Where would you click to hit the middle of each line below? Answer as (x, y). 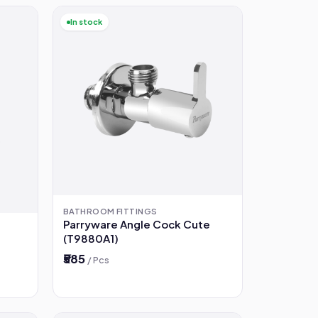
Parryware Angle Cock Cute (137, 224)
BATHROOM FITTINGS (110, 211)
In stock (86, 22)
